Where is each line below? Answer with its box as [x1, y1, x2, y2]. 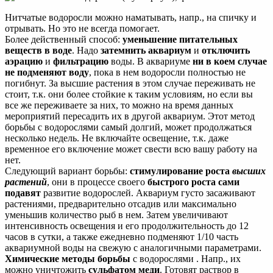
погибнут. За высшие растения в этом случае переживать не [5, 77, 255, 88]
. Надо [72, 44, 101, 55]
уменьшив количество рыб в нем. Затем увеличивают [5, 209, 228, 220]
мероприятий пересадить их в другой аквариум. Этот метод [5, 110, 255, 121]
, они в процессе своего [47, 176, 147, 187]
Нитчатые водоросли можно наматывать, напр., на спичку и [5, 12, 257, 23]
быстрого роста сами [147, 176, 239, 187]
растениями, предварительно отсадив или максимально [5, 198, 236, 209]
